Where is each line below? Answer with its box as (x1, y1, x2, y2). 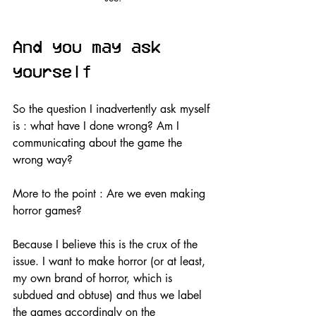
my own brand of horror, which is (13, 271, 176, 286)
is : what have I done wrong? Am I (13, 119, 183, 134)
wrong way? (13, 152, 73, 168)
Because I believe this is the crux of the (13, 237, 201, 253)
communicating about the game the (13, 135, 186, 151)
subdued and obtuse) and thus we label (13, 288, 205, 303)
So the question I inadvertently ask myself (13, 102, 213, 117)
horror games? (13, 203, 82, 219)
